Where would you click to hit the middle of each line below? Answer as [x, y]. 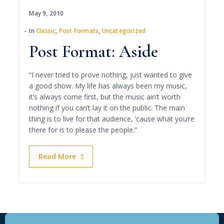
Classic [46, 31]
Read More [57, 156]
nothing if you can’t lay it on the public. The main [107, 108]
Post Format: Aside [94, 52]
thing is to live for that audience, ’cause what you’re [112, 119]
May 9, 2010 [46, 13]
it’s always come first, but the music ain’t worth [105, 97]
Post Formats [79, 31]
